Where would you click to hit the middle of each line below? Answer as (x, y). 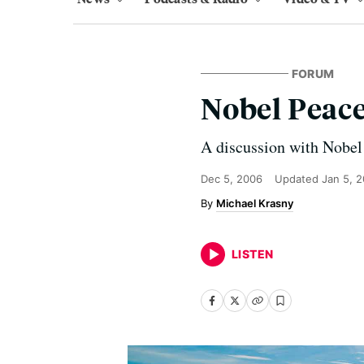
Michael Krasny (255, 203)
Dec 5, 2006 (232, 179)
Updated (298, 179)
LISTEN (253, 254)
